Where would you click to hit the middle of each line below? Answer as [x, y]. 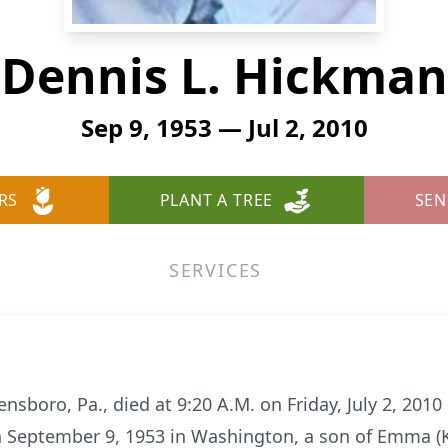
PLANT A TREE [216, 200]
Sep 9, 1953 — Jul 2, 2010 [224, 127]
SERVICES [215, 270]
